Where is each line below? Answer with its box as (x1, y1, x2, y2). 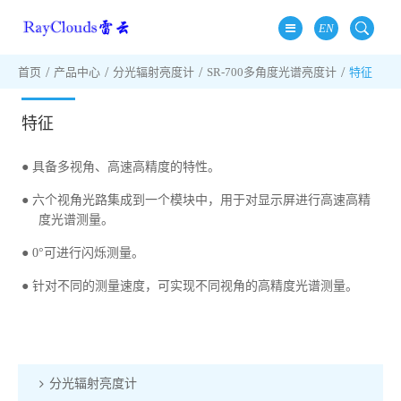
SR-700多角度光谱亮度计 (207, 65, 337, 79)
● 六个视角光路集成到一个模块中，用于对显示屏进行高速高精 (21, 193, 371, 207)
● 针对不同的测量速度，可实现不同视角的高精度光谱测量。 (21, 279, 359, 293)
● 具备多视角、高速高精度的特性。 (21, 160, 221, 174)
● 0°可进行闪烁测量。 (21, 246, 145, 260)
